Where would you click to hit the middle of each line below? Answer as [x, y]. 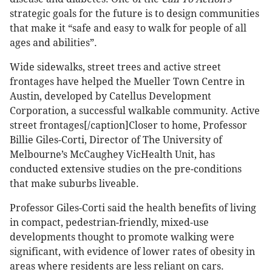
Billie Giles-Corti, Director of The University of [116, 140]
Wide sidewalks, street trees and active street [115, 67]
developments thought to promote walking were [122, 237]
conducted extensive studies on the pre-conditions [126, 169]
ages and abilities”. [53, 43]
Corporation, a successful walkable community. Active [135, 111]
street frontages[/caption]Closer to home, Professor [128, 126]
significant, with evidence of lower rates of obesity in [132, 252]
